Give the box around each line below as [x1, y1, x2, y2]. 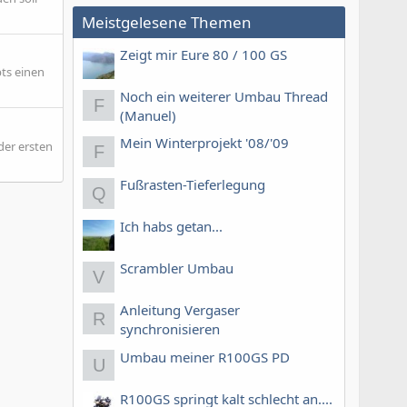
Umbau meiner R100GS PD [120, 347, 290, 366]
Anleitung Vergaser [120, 301, 240, 320]
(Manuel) [120, 106, 176, 124]
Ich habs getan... [120, 217, 223, 236]
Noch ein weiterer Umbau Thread [120, 87, 328, 105]
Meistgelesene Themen [82, 11, 252, 33]
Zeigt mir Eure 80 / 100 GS [120, 45, 287, 64]
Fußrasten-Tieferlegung [120, 175, 265, 194]
